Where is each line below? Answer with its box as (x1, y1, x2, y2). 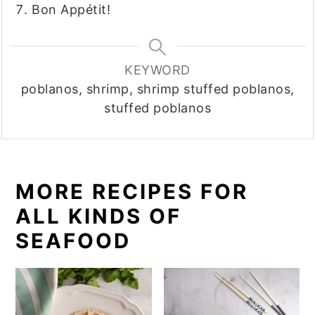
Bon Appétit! (32, 1, 111, 17)
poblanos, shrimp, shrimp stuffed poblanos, (20, 81, 295, 96)
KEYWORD (124, 62, 191, 77)
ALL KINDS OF (15, 203, 182, 229)
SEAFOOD (15, 228, 131, 253)
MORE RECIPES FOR (15, 179, 249, 204)
